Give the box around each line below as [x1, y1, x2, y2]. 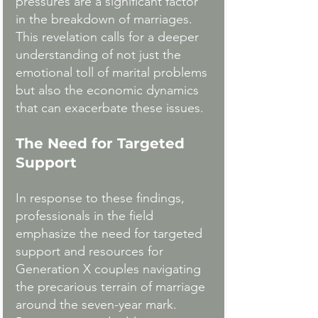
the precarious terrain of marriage [16, 279, 209, 295]
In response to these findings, [16, 190, 188, 207]
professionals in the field [16, 208, 157, 224]
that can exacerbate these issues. [16, 100, 204, 116]
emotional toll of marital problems [16, 65, 211, 81]
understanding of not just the [16, 47, 185, 63]
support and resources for [16, 243, 167, 260]
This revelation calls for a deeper [16, 29, 202, 45]
